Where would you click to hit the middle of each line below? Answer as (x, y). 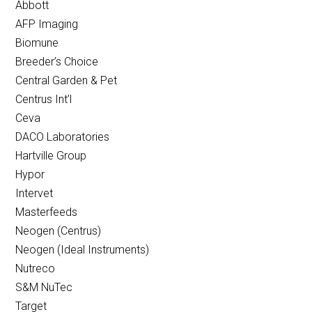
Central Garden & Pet (67, 81)
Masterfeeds (47, 212)
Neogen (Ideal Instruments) (83, 250)
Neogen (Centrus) (58, 231)
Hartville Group (51, 156)
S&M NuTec (44, 288)
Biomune (37, 43)
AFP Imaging (47, 24)
